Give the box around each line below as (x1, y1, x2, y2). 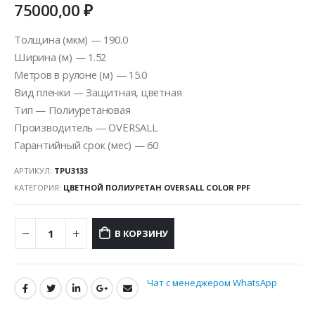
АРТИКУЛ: (14, 165, 54, 176)
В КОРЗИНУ (114, 226, 169, 240)
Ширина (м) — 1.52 (14, 50, 107, 65)
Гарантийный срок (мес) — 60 (14, 138, 158, 153)
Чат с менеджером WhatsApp (146, 276, 277, 289)
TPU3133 (54, 165, 88, 176)
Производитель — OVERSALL (14, 120, 157, 135)
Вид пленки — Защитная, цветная (14, 85, 182, 100)
